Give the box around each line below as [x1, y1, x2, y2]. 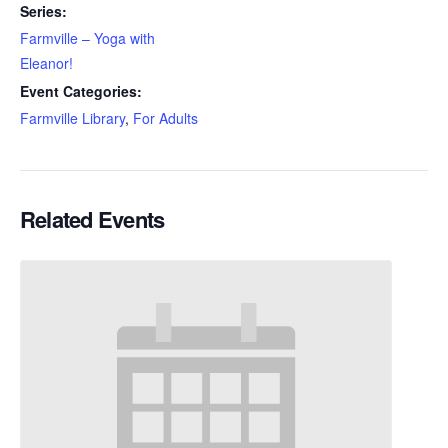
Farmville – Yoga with [20, 27, 155, 48]
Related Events [20, 203, 165, 236]
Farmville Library [20, 107, 125, 128]
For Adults [133, 107, 198, 128]
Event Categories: [20, 80, 142, 101]
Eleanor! [20, 52, 73, 73]
